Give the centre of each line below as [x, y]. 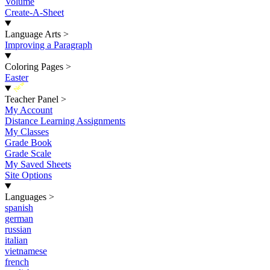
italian [16, 240]
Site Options [28, 175]
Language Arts [33, 34]
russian [18, 229]
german [19, 218]
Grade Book [28, 143]
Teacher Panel [32, 99]
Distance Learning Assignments [65, 121]
